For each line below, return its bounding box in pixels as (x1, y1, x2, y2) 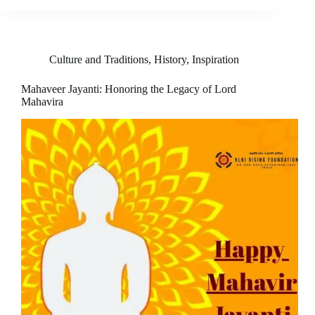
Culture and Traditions (49, 53, 148, 66)
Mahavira (21, 96, 63, 108)
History (154, 53, 186, 66)
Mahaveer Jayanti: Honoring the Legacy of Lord (21, 83, 236, 96)
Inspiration (192, 53, 239, 66)
